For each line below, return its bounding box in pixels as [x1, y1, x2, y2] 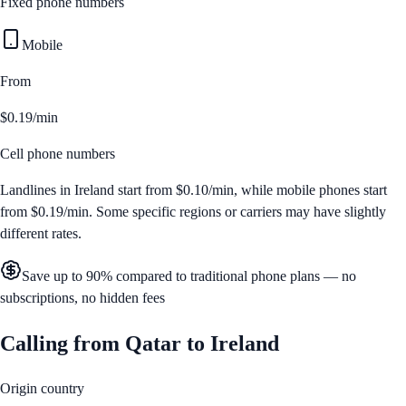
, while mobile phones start [234, 181, 387, 198]
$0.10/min [176, 181, 234, 198]
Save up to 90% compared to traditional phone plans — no [22, 267, 356, 284]
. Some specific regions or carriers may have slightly [89, 203, 386, 219]
